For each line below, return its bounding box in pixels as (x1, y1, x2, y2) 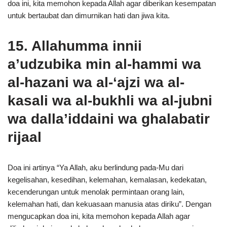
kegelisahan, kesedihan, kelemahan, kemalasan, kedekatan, (8, 175, 207, 184)
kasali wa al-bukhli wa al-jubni (8, 93, 212, 108)
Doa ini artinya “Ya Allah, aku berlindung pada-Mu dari (8, 163, 183, 172)
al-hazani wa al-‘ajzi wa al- (8, 74, 184, 90)
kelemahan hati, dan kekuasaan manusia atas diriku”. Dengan (8, 200, 211, 208)
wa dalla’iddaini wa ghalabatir (8, 111, 210, 127)
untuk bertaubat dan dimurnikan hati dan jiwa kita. (8, 11, 170, 20)
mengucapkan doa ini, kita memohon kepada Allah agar (8, 212, 190, 220)
